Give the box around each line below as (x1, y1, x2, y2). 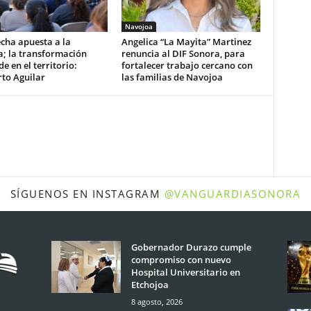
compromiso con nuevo (131, 253, 231, 266)
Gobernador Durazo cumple (131, 241, 251, 253)
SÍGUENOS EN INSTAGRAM (10, 187, 165, 201)
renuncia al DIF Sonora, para (121, 47, 245, 60)
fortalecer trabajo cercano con (121, 59, 253, 72)
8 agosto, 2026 (131, 296, 183, 307)
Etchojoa (131, 278, 169, 291)
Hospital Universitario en (131, 266, 240, 278)
